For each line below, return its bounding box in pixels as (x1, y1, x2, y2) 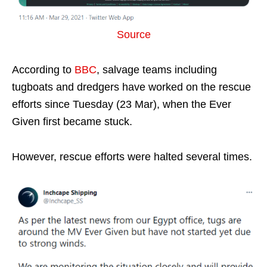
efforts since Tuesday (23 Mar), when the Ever (12, 98, 231, 110)
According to (12, 63, 74, 76)
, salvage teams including (97, 63, 217, 76)
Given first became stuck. (12, 115, 132, 128)
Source (116, 28, 151, 41)
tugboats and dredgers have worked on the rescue (12, 80, 251, 93)
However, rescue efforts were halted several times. (12, 150, 252, 163)
